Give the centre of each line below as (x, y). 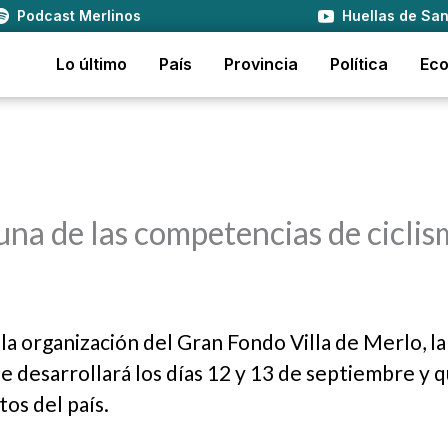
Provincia (261, 64)
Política (359, 64)
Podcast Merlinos (79, 15)
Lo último (91, 64)
